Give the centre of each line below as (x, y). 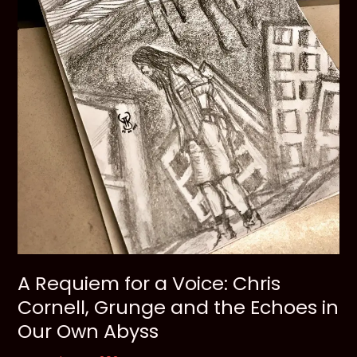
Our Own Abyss (88, 331)
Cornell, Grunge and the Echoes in (178, 308)
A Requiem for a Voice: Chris (149, 284)
